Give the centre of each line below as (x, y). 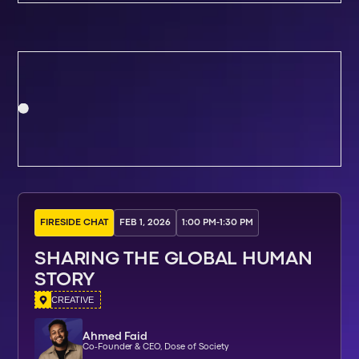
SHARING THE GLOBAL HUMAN (173, 259)
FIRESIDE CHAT (75, 222)
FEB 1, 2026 (145, 222)
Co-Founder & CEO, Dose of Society (156, 347)
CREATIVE (73, 299)
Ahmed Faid (115, 337)
